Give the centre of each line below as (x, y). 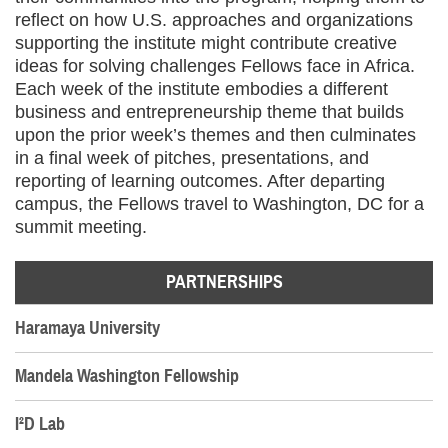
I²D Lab (40, 424)
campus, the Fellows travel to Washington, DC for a (219, 203)
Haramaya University (87, 328)
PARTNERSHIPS (224, 282)
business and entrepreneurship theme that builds (209, 111)
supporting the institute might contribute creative (206, 42)
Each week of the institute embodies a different (201, 88)
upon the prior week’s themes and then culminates (215, 134)
